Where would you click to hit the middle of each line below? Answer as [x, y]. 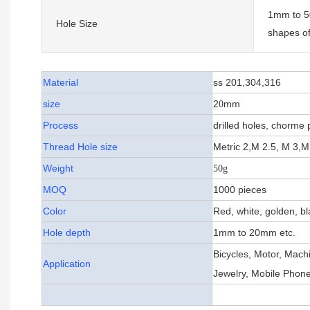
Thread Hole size [80, 147]
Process [61, 126]
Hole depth [67, 233]
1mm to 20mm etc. [254, 233]
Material [61, 83]
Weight [58, 168]
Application [67, 264]
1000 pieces [240, 190]
